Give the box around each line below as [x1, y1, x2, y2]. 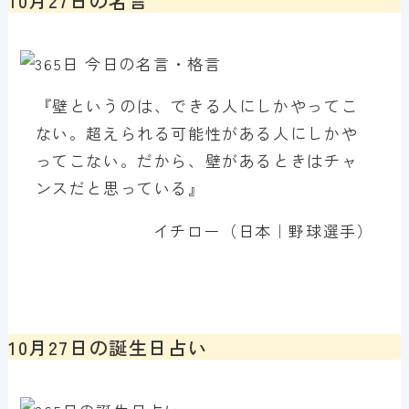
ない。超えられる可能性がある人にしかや [35, 121, 359, 144]
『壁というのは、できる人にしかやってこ [35, 93, 359, 117]
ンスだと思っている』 [35, 175, 205, 199]
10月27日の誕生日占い [7, 332, 208, 361]
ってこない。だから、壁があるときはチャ [35, 148, 359, 172]
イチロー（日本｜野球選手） [152, 218, 374, 242]
